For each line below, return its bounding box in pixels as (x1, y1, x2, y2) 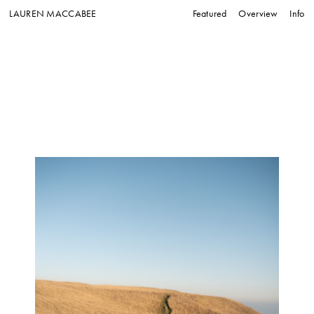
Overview (238, 8, 278, 20)
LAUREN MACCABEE (9, 8, 97, 20)
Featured (192, 8, 227, 20)
